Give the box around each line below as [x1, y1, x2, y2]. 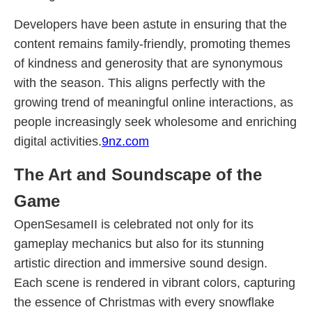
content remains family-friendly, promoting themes [14, 37, 290, 51]
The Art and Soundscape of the [14, 165, 262, 184]
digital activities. [14, 134, 102, 148]
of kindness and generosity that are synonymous [14, 56, 283, 70]
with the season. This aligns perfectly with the [14, 76, 265, 90]
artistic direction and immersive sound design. [14, 256, 267, 270]
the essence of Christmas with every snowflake [14, 295, 274, 309]
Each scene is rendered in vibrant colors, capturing [14, 276, 295, 290]
